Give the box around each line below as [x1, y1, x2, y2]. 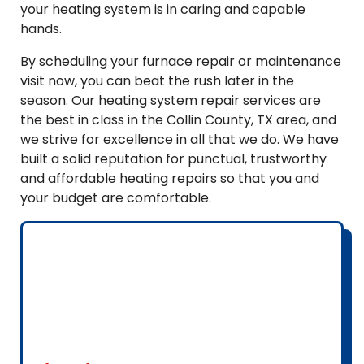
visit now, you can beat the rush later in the [20, 71, 294, 90]
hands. [20, 19, 62, 38]
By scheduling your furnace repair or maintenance [20, 52, 341, 71]
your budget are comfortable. [20, 188, 211, 207]
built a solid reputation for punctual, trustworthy [20, 149, 327, 168]
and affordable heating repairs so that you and [20, 169, 319, 188]
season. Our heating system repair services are [20, 91, 321, 110]
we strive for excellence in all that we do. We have [20, 130, 339, 149]
